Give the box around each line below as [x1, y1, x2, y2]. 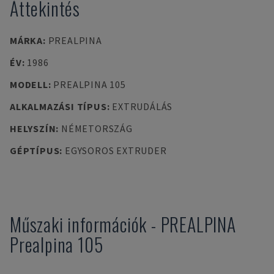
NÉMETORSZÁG [61, 122, 133, 135]
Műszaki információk [10, 210, 147, 238]
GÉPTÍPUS [10, 144, 60, 157]
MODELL [10, 78, 48, 91]
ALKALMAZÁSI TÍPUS [10, 100, 107, 113]
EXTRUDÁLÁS [112, 100, 173, 113]
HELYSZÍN [10, 122, 56, 135]
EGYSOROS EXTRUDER [64, 144, 167, 157]
